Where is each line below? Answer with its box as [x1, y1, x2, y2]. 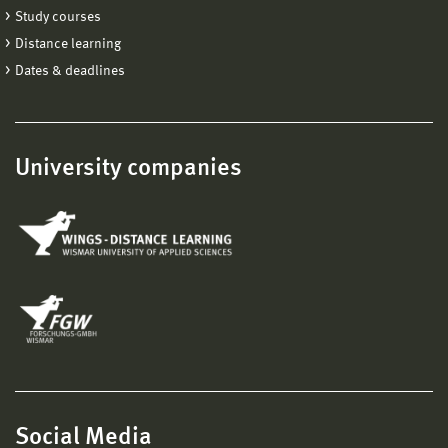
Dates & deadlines [15, 63, 125, 78]
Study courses [15, 9, 101, 24]
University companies [15, 156, 242, 181]
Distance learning [15, 36, 121, 51]
